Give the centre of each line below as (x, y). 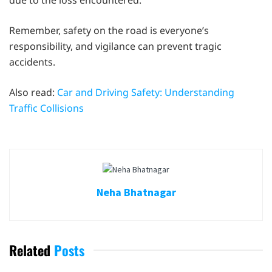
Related (30, 250)
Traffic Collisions (46, 108)
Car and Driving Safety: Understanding (146, 93)
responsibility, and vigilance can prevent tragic (115, 46)
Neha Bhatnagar (136, 192)
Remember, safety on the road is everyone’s (109, 31)
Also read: (33, 93)
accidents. (32, 62)
